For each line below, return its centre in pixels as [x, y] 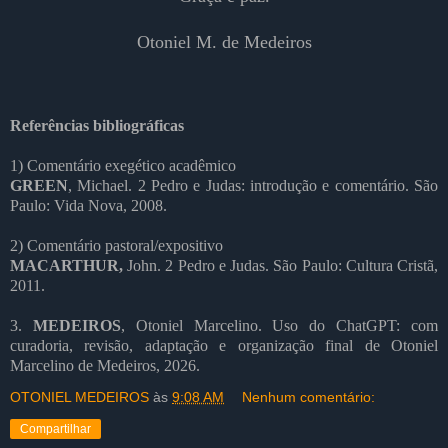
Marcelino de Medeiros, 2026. [105, 366]
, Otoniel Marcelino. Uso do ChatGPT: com [279, 326]
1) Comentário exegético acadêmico [123, 166]
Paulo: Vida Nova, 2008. [88, 206]
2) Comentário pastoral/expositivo [116, 246]
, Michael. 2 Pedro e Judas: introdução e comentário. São [253, 186]
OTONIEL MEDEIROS [79, 397]
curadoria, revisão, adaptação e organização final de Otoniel [224, 346]
